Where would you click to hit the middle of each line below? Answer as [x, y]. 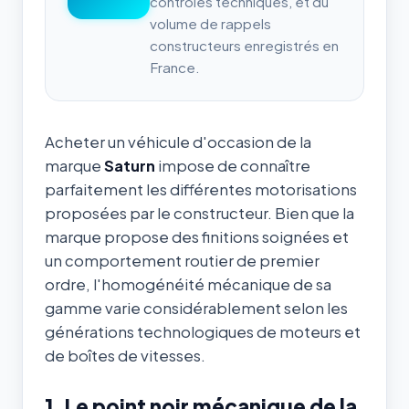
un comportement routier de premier [182, 260]
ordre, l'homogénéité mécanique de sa [188, 284]
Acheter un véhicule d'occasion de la [178, 142]
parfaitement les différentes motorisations [201, 189]
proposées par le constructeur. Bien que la [199, 213]
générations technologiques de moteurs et [203, 331]
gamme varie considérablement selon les [196, 308]
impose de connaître [233, 165]
